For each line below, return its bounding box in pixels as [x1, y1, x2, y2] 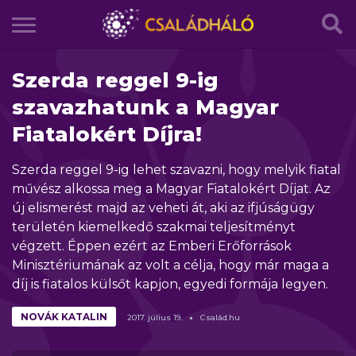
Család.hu [200, 312, 240, 323]
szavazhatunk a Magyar [12, 95, 279, 120]
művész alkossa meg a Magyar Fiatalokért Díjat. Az [12, 181, 331, 196]
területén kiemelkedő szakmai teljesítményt [12, 219, 296, 234]
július [148, 312, 171, 323]
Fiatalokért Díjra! [12, 122, 202, 147]
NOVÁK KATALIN [21, 311, 107, 323]
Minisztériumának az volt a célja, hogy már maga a [12, 257, 329, 273]
